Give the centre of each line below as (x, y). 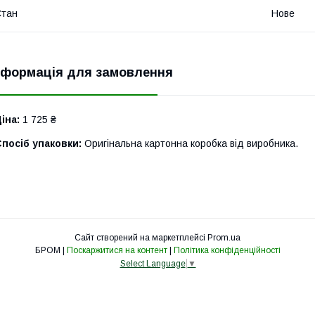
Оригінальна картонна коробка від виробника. (190, 143)
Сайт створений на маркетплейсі (141, 237)
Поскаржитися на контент (117, 250)
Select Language (153, 263)
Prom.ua (224, 237)
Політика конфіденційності (227, 250)
